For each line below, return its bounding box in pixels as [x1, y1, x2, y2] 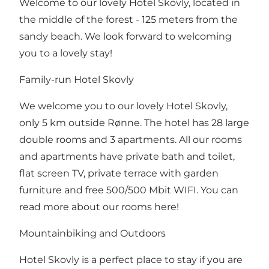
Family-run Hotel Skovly [19, 73, 134, 85]
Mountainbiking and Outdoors [19, 227, 166, 239]
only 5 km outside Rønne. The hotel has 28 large [19, 116, 249, 128]
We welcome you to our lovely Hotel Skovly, [19, 100, 228, 112]
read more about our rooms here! [19, 201, 179, 213]
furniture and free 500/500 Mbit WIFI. [19, 184, 201, 196]
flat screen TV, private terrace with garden [19, 167, 219, 179]
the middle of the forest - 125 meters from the [19, 13, 238, 25]
